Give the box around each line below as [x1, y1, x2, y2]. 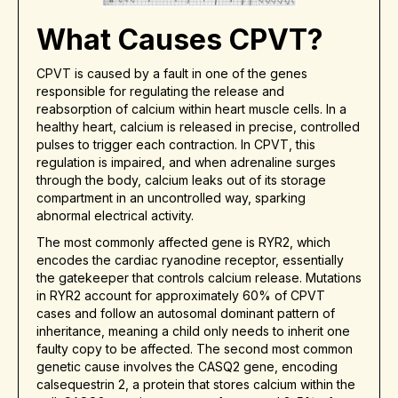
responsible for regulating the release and [36, 84, 284, 99]
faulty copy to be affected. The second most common [36, 341, 353, 357]
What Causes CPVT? [36, 22, 323, 58]
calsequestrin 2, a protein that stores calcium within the [36, 377, 355, 393]
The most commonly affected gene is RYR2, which [36, 235, 330, 251]
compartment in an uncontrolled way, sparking [36, 190, 306, 206]
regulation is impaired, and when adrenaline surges [36, 155, 336, 171]
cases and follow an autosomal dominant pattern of [36, 306, 335, 322]
